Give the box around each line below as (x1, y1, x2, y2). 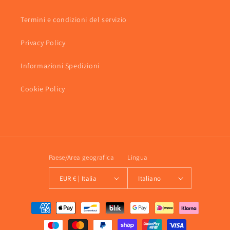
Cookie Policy (21, 84, 65, 94)
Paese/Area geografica (48, 153, 114, 162)
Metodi (17, 198, 42, 208)
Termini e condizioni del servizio (21, 15, 127, 25)
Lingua (127, 153, 148, 162)
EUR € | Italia (73, 174, 97, 183)
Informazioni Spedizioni (21, 61, 100, 71)
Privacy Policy (21, 38, 66, 48)
